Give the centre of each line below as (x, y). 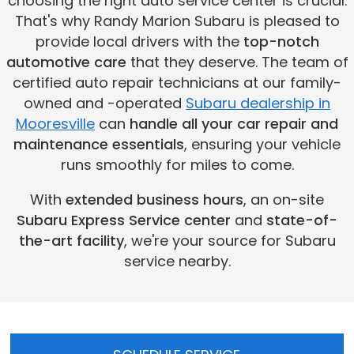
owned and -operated (105, 103)
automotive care (66, 62)
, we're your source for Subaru (230, 240)
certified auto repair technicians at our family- (177, 82)
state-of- (302, 220)
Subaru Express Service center (124, 220)
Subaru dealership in (258, 103)
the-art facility (71, 240)
